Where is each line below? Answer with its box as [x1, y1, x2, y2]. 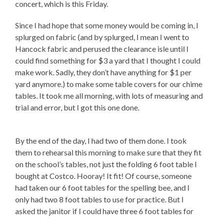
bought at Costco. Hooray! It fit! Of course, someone [15, 171, 192, 180]
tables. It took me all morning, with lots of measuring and [15, 90, 203, 100]
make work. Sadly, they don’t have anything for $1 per [15, 67, 192, 77]
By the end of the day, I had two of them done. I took [15, 135, 187, 145]
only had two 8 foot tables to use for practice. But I [15, 194, 184, 204]
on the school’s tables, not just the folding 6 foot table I [15, 159, 197, 169]
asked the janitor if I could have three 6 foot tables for [15, 206, 194, 216]
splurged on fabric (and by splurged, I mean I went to [15, 32, 190, 42]
